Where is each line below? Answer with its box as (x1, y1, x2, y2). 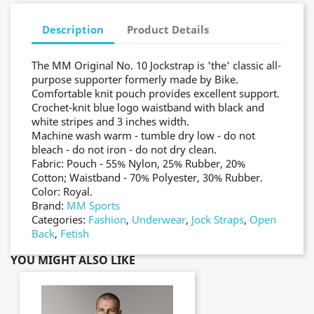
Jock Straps (191, 212, 244, 226)
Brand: (32, 198, 67, 212)
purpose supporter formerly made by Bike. (32, 71, 238, 86)
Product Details (127, 22, 210, 37)
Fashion (88, 212, 126, 226)
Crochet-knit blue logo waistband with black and (32, 100, 264, 114)
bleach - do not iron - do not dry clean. (32, 142, 217, 156)
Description (42, 22, 104, 37)
